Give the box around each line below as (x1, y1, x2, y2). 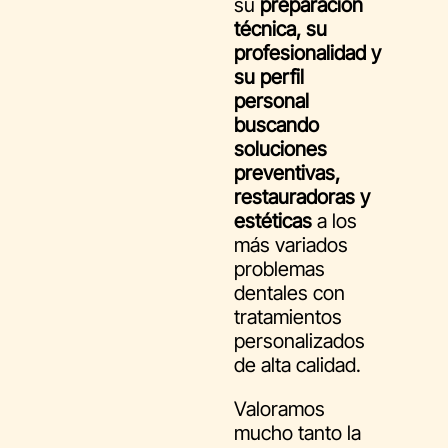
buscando (234, 113, 319, 138)
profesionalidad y (234, 41, 381, 66)
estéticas (234, 209, 312, 234)
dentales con (234, 281, 345, 306)
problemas (234, 257, 325, 282)
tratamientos (234, 305, 342, 330)
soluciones (234, 137, 327, 162)
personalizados (234, 329, 365, 354)
